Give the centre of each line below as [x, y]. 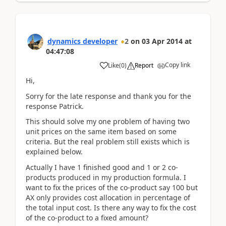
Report [144, 65]
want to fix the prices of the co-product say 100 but [112, 187]
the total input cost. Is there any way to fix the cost [111, 207]
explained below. [54, 152]
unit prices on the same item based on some [101, 131]
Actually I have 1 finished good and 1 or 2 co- [102, 167]
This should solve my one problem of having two [108, 121]
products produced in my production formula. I [106, 177]
